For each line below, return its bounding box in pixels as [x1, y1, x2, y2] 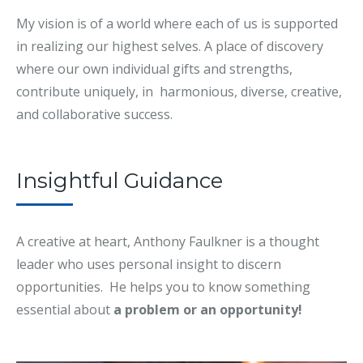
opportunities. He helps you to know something [16, 278, 310, 297]
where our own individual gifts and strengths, [16, 60, 293, 79]
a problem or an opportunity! [113, 301, 302, 319]
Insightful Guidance [16, 168, 223, 194]
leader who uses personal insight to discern [16, 255, 281, 274]
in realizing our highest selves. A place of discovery [16, 37, 323, 56]
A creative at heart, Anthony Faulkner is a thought [16, 233, 319, 251]
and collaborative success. [16, 105, 173, 124]
